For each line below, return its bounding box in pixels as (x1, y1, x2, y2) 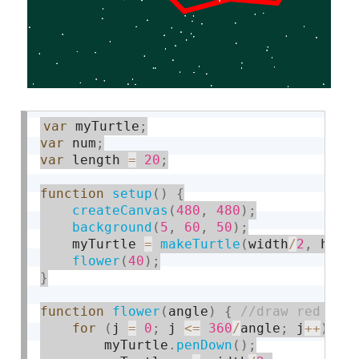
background (72, 219, 153, 235)
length (64, 151, 129, 167)
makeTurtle (160, 236, 241, 252)
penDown (176, 337, 233, 353)
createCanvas (72, 202, 169, 218)
